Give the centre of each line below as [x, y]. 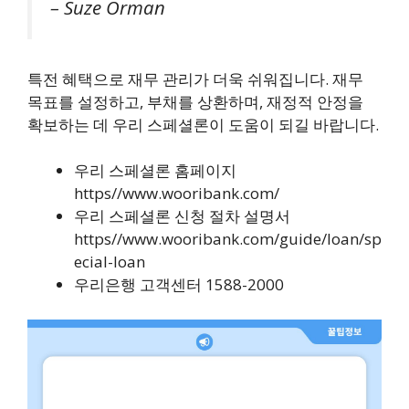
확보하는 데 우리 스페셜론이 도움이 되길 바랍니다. [203, 124]
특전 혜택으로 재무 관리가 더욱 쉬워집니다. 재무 [195, 79]
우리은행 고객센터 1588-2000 [179, 285]
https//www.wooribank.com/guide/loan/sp [228, 239]
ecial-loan [110, 262]
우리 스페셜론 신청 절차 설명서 [182, 216]
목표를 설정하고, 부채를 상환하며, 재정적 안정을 [195, 101]
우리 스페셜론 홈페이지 [155, 171]
